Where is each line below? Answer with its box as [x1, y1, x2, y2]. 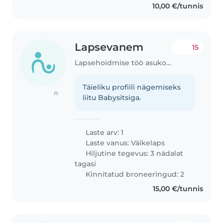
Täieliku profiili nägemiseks [83, 82, 181, 92]
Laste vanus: [84, 138, 131, 147]
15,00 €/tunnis [152, 184, 203, 193]
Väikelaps [131, 138, 165, 147]
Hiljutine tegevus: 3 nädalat [84, 148, 184, 158]
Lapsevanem [75, 40, 144, 53]
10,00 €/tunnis [152, 1, 203, 10]
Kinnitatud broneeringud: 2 [84, 169, 185, 179]
